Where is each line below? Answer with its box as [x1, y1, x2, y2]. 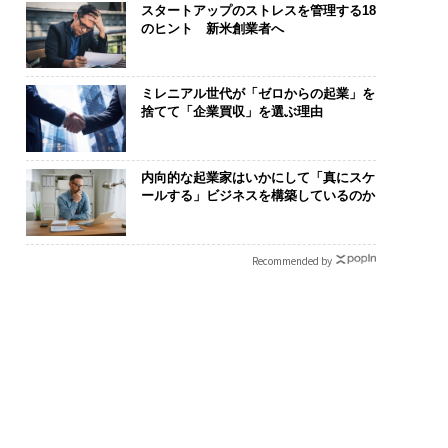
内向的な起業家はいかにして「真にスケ [140, 169, 375, 185]
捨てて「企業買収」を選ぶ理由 [140, 104, 323, 120]
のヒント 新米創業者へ [140, 20, 284, 36]
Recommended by [251, 252, 332, 268]
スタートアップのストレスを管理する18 [140, 2, 376, 18]
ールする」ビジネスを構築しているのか [140, 187, 375, 203]
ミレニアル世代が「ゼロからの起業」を [140, 86, 375, 102]
